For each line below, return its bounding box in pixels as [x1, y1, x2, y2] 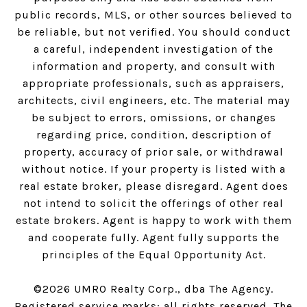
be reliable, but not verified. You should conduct [16, 25, 291, 38]
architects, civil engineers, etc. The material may [17, 93, 290, 107]
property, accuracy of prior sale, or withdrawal [23, 145, 284, 158]
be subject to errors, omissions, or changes [31, 110, 276, 124]
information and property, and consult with [32, 59, 275, 73]
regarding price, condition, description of [36, 127, 271, 141]
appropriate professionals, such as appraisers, [23, 76, 284, 90]
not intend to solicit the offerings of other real [23, 196, 284, 210]
